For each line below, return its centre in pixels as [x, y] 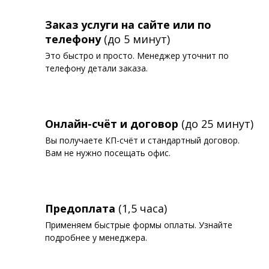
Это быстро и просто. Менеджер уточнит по [137, 55]
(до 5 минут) [135, 39]
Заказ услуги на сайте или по [128, 24]
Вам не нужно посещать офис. [108, 153]
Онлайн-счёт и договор [112, 123]
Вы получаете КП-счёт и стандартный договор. [142, 140]
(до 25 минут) [216, 123]
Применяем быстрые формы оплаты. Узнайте [139, 225]
